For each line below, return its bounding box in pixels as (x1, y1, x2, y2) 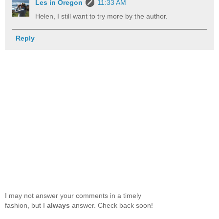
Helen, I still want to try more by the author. (35, 12, 168, 20)
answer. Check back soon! (70, 201, 153, 209)
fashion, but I (5, 201, 47, 209)
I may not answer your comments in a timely (5, 191, 141, 199)
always (47, 201, 70, 209)
